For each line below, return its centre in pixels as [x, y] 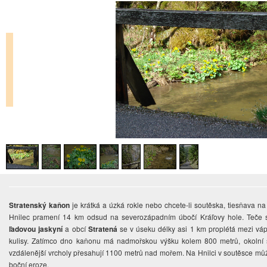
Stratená [103, 229]
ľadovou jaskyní [36, 229]
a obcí [75, 229]
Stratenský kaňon [40, 205]
